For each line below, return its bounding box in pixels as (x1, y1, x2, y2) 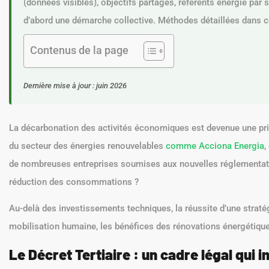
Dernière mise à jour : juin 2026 (23, 81, 127, 90)
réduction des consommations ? (9, 177, 139, 187)
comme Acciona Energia (166, 141, 264, 151)
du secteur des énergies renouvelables (9, 141, 166, 151)
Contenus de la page (30, 44, 128, 57)
